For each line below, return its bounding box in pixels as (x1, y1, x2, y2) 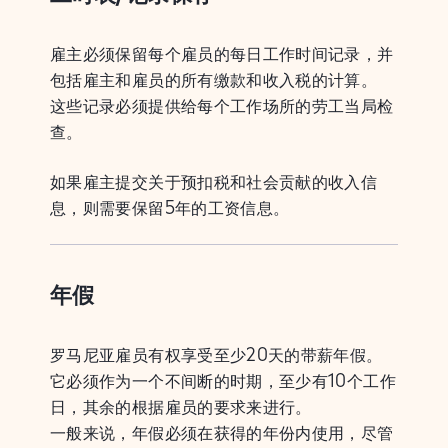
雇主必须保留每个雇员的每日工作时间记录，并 (50, 41, 394, 66)
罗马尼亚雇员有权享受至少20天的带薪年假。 (50, 342, 383, 367)
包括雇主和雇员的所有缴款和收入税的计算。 (50, 67, 378, 92)
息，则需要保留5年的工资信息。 (50, 195, 290, 220)
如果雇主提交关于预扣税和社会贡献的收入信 (50, 169, 378, 194)
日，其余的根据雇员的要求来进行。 (50, 394, 312, 419)
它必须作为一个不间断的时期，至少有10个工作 (50, 368, 396, 393)
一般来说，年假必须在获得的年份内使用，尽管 (50, 420, 394, 445)
